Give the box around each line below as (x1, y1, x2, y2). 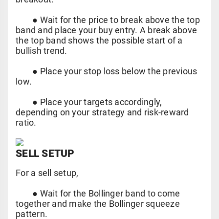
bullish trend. (16, 45, 67, 56)
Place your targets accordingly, (40, 97, 162, 107)
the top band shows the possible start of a (16, 35, 183, 45)
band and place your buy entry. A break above (16, 25, 197, 35)
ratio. (16, 117, 37, 128)
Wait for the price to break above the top (40, 15, 200, 25)
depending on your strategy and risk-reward (16, 107, 189, 117)
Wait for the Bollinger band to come (40, 188, 180, 198)
